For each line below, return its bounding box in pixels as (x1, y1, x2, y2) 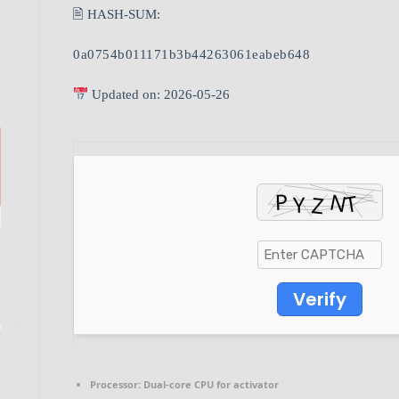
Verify (292, 287, 346, 313)
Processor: (90, 378, 141, 392)
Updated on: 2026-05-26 (88, 87, 231, 102)
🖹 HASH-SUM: (73, 7, 160, 22)
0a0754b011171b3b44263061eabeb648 (73, 47, 310, 62)
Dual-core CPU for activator (141, 378, 279, 392)
